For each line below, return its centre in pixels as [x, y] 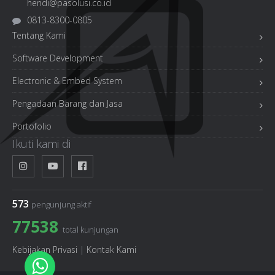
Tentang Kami [39, 35]
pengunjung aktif [61, 204]
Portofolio [32, 126]
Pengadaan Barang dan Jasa [68, 103]
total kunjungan [91, 230]
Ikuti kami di [41, 144]
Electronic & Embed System [67, 81]
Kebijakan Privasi [45, 250]
